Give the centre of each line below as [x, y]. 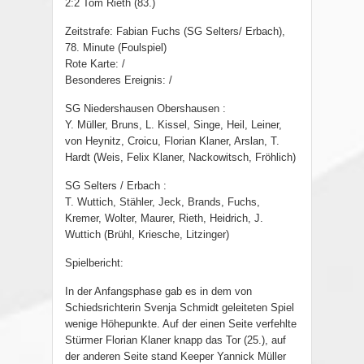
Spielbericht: [94, 263]
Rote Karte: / [95, 64]
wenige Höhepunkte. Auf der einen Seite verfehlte [181, 324]
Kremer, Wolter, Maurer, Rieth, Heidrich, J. [164, 219]
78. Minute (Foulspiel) [116, 48]
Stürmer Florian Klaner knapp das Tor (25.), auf [175, 340]
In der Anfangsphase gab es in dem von [158, 292]
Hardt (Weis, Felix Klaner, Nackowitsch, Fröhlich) [180, 158]
